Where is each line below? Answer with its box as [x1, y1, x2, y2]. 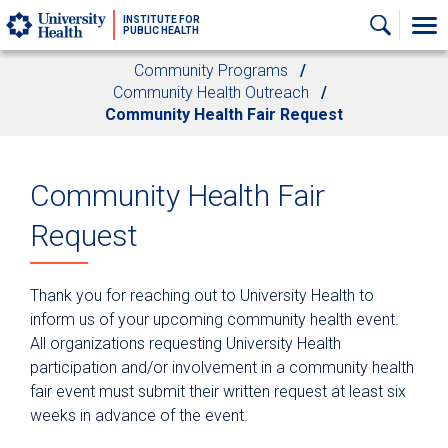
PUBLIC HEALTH [123, 25, 199, 36]
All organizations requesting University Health [30, 334, 341, 354]
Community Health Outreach [113, 83, 309, 102]
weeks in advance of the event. [30, 406, 252, 426]
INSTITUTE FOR [123, 14, 200, 25]
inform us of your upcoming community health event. [30, 310, 399, 330]
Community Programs [134, 61, 288, 80]
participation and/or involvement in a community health [30, 358, 414, 378]
